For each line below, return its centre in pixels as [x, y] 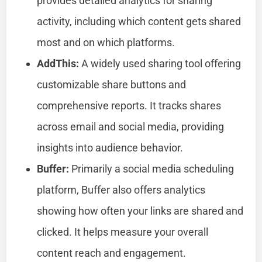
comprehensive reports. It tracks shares [129, 105]
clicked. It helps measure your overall [123, 232]
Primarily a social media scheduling [152, 168]
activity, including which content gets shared [139, 21]
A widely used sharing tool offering [160, 63]
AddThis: [58, 63]
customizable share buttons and [112, 84]
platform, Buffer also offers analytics [121, 189]
